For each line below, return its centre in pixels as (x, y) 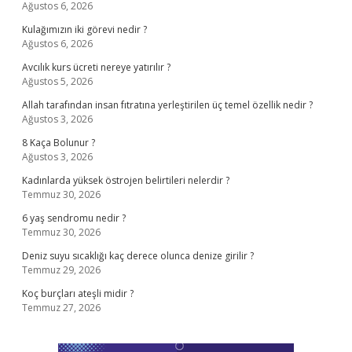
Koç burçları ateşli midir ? (78, 293)
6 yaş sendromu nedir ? (74, 218)
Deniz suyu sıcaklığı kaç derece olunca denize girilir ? (138, 256)
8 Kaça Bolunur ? (59, 143)
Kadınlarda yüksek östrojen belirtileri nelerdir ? (126, 180)
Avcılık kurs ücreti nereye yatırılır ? (96, 67)
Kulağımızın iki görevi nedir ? (84, 29)
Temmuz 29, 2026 (61, 270)
